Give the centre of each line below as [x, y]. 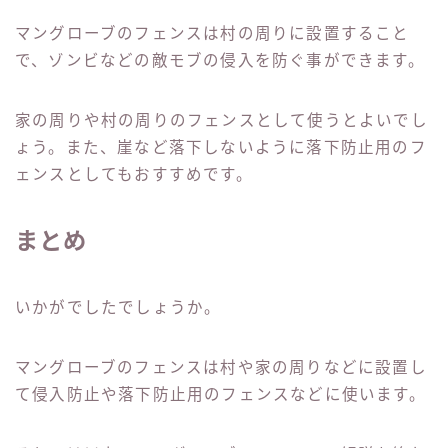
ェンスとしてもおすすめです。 [134, 175]
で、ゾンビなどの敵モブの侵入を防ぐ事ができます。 [220, 61]
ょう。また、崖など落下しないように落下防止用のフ [221, 148]
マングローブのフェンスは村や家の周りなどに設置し [221, 368]
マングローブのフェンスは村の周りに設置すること [212, 34]
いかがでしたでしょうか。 [118, 308]
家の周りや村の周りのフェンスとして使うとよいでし [221, 121]
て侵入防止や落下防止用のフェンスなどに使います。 [220, 395]
